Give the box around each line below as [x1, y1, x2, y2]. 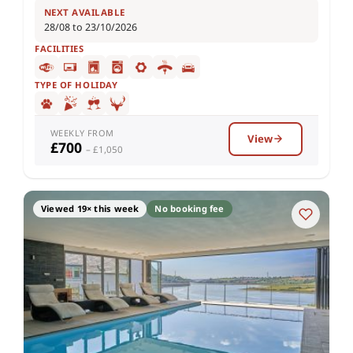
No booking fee [154, 202, 225, 214]
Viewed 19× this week [41, 202, 139, 214]
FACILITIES [35, 42, 84, 54]
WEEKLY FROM [50, 126, 114, 139]
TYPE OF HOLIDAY [35, 78, 118, 91]
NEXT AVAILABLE [44, 6, 125, 18]
